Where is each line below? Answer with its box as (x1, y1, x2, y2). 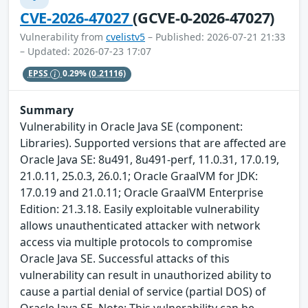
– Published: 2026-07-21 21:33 (145, 30, 285, 43)
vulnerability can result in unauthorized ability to (20, 267, 272, 283)
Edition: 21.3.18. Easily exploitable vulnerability (20, 201, 259, 217)
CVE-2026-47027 (20, 7, 133, 27)
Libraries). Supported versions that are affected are (20, 135, 286, 151)
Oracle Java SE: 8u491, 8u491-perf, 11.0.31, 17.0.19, (20, 151, 279, 167)
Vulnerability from (20, 30, 106, 43)
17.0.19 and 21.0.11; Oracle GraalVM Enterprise (20, 184, 263, 200)
